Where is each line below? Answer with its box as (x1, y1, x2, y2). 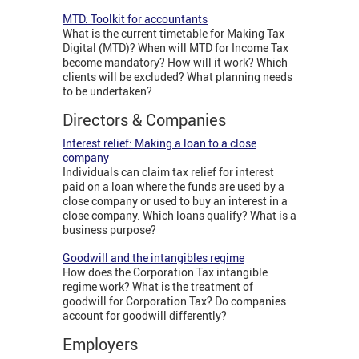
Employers (63, 333, 138, 355)
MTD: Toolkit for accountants (63, 10, 208, 26)
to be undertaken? (63, 83, 157, 99)
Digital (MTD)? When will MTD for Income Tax (63, 39, 288, 55)
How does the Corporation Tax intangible (63, 264, 268, 280)
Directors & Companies (63, 108, 226, 131)
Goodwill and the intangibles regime (63, 249, 244, 265)
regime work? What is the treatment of (63, 278, 253, 294)
